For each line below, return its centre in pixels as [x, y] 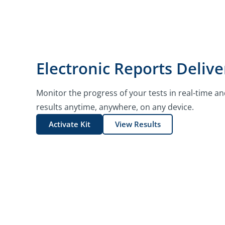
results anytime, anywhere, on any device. [115, 107]
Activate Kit [69, 124]
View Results [138, 124]
